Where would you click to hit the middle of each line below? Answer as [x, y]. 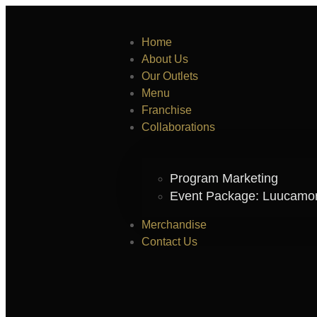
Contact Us [169, 242]
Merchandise [174, 225]
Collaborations [178, 127]
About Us [165, 59]
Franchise [167, 110]
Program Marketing [224, 178]
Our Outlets [170, 76]
